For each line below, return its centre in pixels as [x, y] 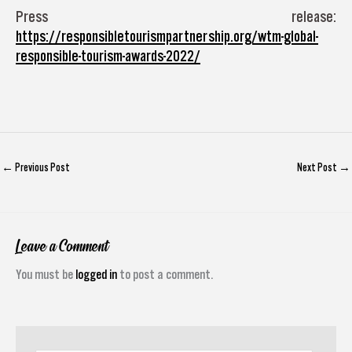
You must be [46, 275]
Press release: [176, 16]
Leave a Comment [62, 247]
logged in [96, 275]
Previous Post [42, 167]
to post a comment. [165, 275]
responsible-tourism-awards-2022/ [108, 56]
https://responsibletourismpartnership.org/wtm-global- [167, 36]
